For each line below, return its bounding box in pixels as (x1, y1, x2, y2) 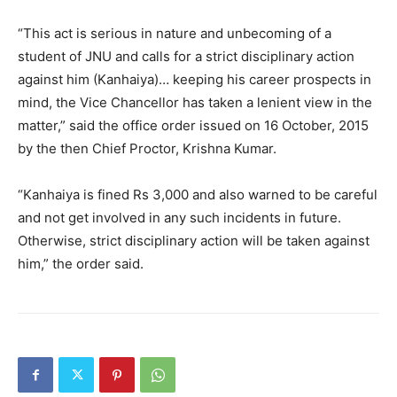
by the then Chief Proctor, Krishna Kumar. (18, 140, 276, 158)
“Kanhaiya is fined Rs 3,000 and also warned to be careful (18, 186, 378, 204)
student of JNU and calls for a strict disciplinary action (18, 48, 354, 66)
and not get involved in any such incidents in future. (18, 209, 341, 227)
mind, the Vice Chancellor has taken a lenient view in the (18, 94, 372, 112)
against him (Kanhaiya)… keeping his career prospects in (18, 71, 371, 89)
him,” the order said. (18, 255, 144, 273)
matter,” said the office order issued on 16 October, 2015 (18, 117, 369, 135)
